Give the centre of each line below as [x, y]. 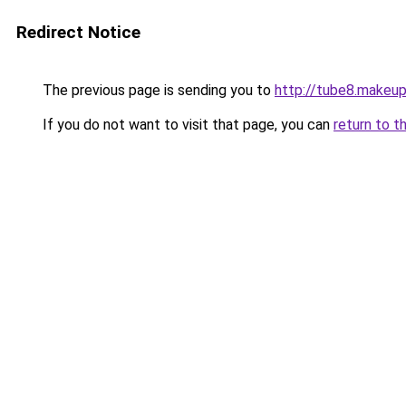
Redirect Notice [78, 32]
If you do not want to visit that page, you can [186, 125]
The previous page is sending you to [157, 90]
